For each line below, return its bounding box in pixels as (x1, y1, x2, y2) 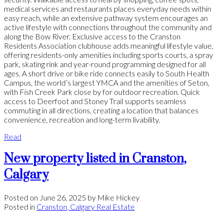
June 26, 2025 (39, 193, 86, 202)
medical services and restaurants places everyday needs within (4, 4, 211, 14)
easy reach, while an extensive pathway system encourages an (4, 13, 208, 23)
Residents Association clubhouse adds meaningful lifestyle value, (4, 41, 213, 51)
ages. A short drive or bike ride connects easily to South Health (4, 69, 209, 78)
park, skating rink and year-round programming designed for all (4, 59, 206, 69)
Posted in (4, 202, 35, 212)
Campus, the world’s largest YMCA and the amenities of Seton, (4, 78, 209, 88)
